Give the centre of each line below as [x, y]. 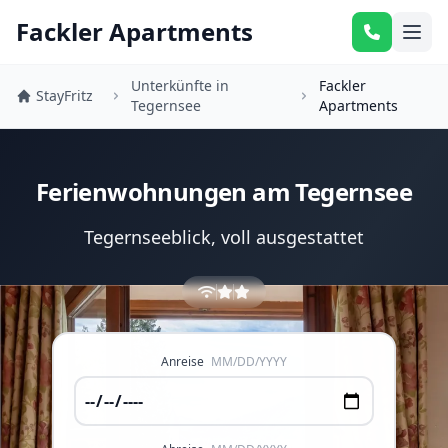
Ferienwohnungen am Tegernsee [224, 191]
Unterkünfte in [179, 85]
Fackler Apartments [134, 31]
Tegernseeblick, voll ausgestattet [223, 237]
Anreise [183, 361]
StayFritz [64, 95]
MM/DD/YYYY [248, 361]
